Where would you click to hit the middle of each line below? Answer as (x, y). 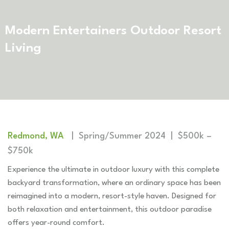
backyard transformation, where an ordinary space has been (114, 183)
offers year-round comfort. (56, 223)
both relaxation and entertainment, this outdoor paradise (110, 210)
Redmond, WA (38, 136)
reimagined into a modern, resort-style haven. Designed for (112, 197)
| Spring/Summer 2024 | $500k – (140, 136)
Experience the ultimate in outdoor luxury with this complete (113, 170)
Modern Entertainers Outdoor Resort (113, 31)
